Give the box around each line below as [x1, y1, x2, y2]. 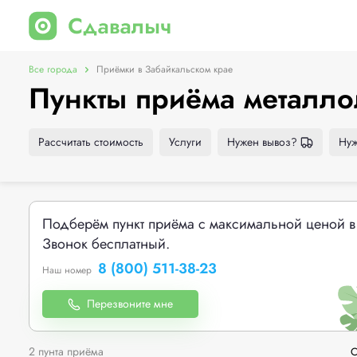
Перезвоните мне [87, 296, 173, 312]
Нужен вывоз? [227, 134, 297, 150]
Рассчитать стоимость [38, 134, 143, 150]
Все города [29, 62, 77, 76]
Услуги [169, 134, 202, 150]
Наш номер [42, 263, 92, 277]
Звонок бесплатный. [42, 233, 170, 254]
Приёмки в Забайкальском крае [96, 62, 233, 76]
